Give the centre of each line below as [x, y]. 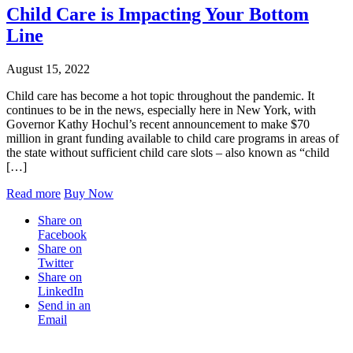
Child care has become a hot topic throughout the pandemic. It [160, 95]
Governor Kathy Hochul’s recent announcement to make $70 [158, 124]
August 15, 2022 [48, 69]
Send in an [64, 305]
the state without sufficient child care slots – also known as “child [168, 152]
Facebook [62, 234]
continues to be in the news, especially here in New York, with [161, 110]
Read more [33, 193]
